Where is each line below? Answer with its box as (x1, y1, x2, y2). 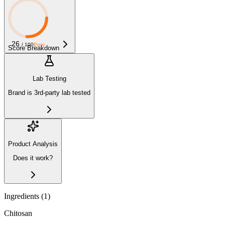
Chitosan (4, 208, 32, 217)
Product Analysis (8, 140, 58, 148)
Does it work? (13, 154, 53, 162)
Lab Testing (32, 75, 66, 83)
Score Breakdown (8, 44, 59, 52)
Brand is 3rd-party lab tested (8, 89, 90, 97)
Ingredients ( (4, 191, 44, 200)
